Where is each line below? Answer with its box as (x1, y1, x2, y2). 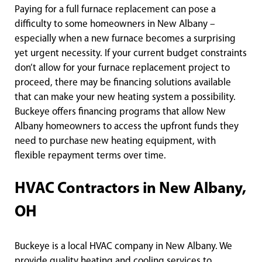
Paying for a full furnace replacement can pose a (15, 5, 216, 15)
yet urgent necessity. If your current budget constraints (15, 49, 247, 59)
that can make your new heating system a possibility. (15, 92, 236, 103)
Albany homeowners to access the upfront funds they (15, 122, 239, 132)
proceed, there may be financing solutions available (15, 78, 231, 88)
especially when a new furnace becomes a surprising (15, 34, 236, 44)
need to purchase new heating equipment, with (15, 136, 216, 147)
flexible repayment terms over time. (15, 151, 166, 161)
